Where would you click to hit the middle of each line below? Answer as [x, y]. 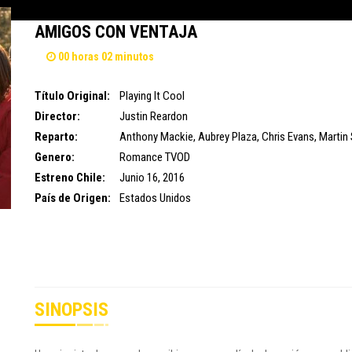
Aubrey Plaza [227, 137]
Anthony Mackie [156, 137]
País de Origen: [72, 198]
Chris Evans [288, 137]
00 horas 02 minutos [104, 57]
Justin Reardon [153, 116]
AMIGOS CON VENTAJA [115, 32]
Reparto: [56, 137]
